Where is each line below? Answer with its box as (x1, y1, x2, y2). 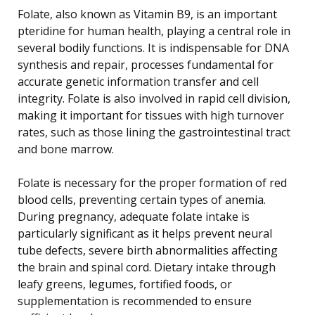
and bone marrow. (18, 141, 114, 157)
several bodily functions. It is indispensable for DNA (18, 39, 289, 56)
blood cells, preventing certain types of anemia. (18, 191, 266, 207)
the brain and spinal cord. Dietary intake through (18, 259, 276, 275)
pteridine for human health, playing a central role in (18, 22, 290, 39)
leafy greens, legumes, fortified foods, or (18, 276, 232, 292)
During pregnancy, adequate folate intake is (18, 208, 250, 224)
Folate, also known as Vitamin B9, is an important (18, 6, 277, 22)
